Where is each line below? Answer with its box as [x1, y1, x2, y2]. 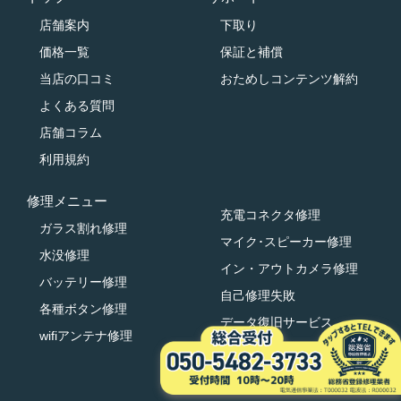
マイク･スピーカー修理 [219, 234, 352, 249]
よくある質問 [39, 98, 115, 113]
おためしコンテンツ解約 [219, 71, 358, 86]
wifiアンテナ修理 [39, 328, 132, 344]
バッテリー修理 [39, 275, 127, 290]
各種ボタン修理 [39, 302, 127, 317]
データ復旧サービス [219, 314, 333, 329]
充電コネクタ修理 [219, 207, 320, 222]
